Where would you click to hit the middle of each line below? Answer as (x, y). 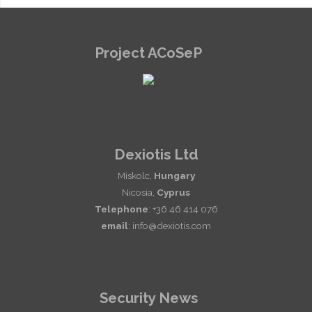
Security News (148, 298)
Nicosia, (139, 193)
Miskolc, (135, 176)
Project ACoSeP (149, 53)
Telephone (121, 209)
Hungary (174, 176)
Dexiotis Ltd (156, 155)
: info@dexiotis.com (170, 226)
